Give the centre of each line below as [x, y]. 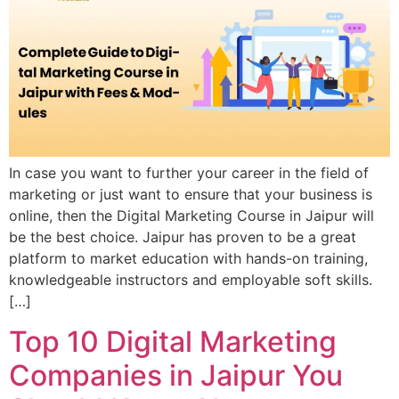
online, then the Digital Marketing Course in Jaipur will [191, 216]
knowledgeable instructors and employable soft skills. [191, 280]
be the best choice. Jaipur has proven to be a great [183, 237]
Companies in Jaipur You [176, 375]
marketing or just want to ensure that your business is [191, 195]
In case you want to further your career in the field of [189, 173]
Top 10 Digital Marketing [173, 341]
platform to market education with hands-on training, [188, 259]
